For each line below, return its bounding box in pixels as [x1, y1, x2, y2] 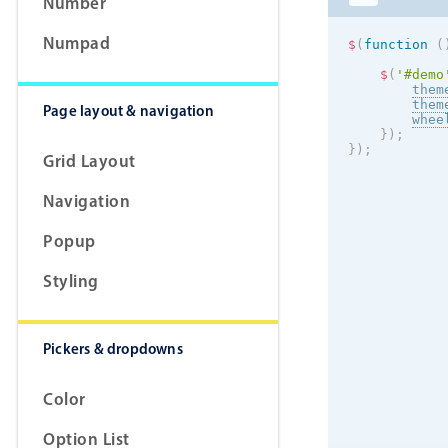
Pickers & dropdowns [43, 339, 183, 359]
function [364, 37, 428, 53]
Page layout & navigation [43, 101, 214, 121]
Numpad [43, 32, 110, 54]
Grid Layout [43, 150, 136, 172]
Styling [43, 270, 99, 292]
